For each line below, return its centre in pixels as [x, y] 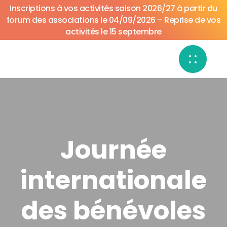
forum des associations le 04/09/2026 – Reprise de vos [113, 20]
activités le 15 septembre [113, 32]
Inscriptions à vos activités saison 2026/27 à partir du [113, 8]
